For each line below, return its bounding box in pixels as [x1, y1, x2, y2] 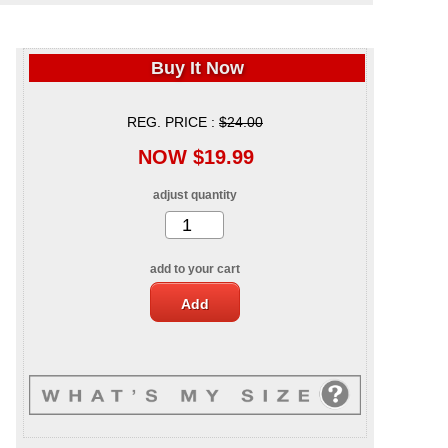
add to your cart [150, 262, 240, 277]
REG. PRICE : [127, 114, 219, 131]
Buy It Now [150, 58, 244, 79]
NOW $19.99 [138, 146, 254, 169]
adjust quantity [153, 188, 237, 203]
